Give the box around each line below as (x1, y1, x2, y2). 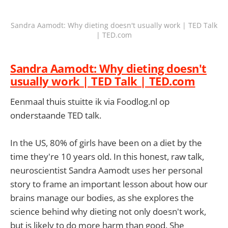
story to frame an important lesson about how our (10, 178, 208, 190)
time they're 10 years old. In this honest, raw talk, (10, 151, 204, 163)
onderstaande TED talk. (10, 109, 101, 121)
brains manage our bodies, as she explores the (10, 192, 194, 204)
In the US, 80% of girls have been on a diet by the (10, 137, 202, 149)
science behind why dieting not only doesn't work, (10, 206, 206, 218)
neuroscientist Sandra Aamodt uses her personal (10, 164, 203, 177)
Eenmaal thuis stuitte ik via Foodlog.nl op (10, 95, 169, 107)
